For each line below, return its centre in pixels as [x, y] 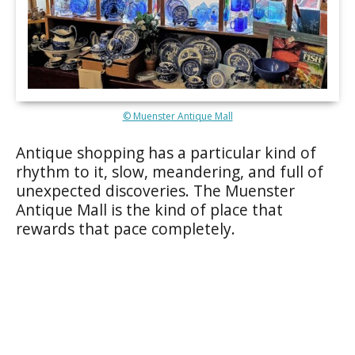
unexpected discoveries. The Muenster [155, 190]
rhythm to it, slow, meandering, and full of [170, 171]
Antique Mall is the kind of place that [149, 209]
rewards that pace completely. [126, 228]
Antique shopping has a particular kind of [166, 152]
